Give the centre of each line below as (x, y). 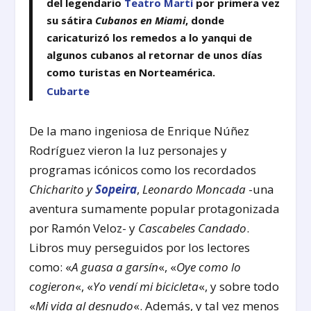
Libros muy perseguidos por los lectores (140, 248)
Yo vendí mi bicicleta (146, 287)
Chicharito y (62, 190)
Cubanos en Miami (141, 20)
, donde (205, 20)
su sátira (71, 20)
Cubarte (68, 91)
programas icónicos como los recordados (143, 170)
